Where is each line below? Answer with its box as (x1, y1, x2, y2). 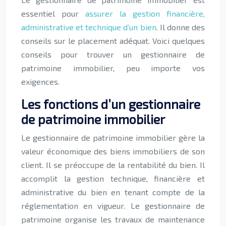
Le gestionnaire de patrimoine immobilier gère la (21, 133, 205, 142)
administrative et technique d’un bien (21, 22, 156, 32)
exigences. (21, 77, 60, 86)
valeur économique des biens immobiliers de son (21, 146, 205, 156)
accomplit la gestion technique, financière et (21, 174, 205, 183)
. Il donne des (156, 22, 205, 32)
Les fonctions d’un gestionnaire (21, 96, 200, 111)
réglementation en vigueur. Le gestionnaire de (21, 201, 205, 210)
